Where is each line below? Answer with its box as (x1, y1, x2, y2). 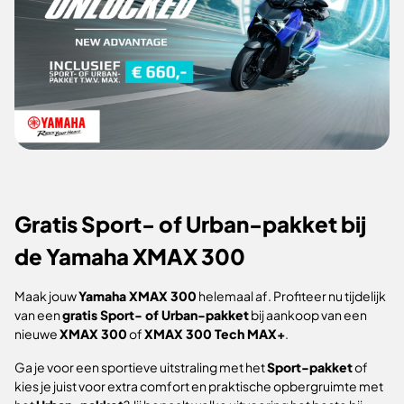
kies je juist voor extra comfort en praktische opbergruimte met (14, 378, 383, 395)
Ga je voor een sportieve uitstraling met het (14, 359, 267, 376)
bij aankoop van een (249, 307, 367, 324)
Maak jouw (14, 288, 78, 305)
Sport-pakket (267, 359, 353, 376)
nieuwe (14, 326, 60, 343)
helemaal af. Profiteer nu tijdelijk (197, 288, 386, 305)
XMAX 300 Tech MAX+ (144, 326, 285, 343)
